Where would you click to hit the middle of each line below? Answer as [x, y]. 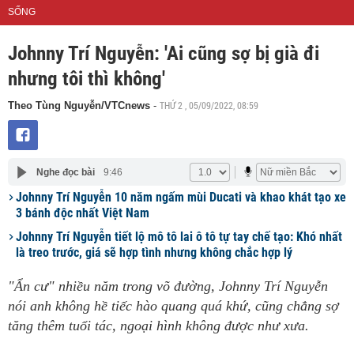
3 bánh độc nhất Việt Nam [83, 213]
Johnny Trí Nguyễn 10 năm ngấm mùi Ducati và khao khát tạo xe [181, 197]
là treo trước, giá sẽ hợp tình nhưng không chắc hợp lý [154, 252]
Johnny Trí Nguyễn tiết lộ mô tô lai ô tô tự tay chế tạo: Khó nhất [179, 237]
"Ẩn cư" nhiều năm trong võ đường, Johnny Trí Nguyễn [168, 286]
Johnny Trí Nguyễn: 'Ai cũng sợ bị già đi [164, 53]
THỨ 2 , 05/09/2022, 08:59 [209, 105]
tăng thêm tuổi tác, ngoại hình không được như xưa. [158, 326]
